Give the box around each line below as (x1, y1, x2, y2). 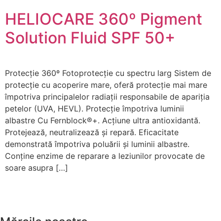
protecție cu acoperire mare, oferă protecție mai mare (5, 80, 207, 90)
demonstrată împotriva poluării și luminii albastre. (5, 139, 189, 149)
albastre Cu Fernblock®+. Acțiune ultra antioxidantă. (5, 115, 200, 125)
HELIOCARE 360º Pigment (5, 9, 202, 29)
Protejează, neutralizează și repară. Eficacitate (5, 127, 179, 137)
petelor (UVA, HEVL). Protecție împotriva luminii (5, 104, 184, 113)
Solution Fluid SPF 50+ (5, 28, 175, 47)
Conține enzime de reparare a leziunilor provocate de (5, 151, 205, 161)
